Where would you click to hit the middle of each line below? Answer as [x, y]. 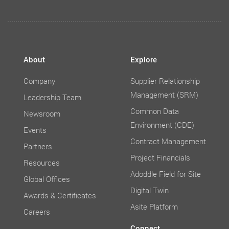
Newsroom [42, 113]
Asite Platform [154, 207]
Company [39, 81]
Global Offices [47, 179]
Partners [38, 146]
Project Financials [160, 157]
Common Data [155, 111]
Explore [144, 59]
